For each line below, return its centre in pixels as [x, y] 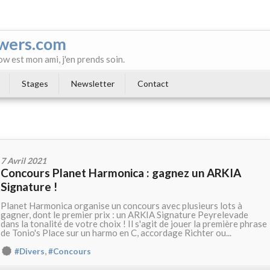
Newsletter [93, 83]
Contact [153, 83]
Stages [35, 83]
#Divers [30, 252]
